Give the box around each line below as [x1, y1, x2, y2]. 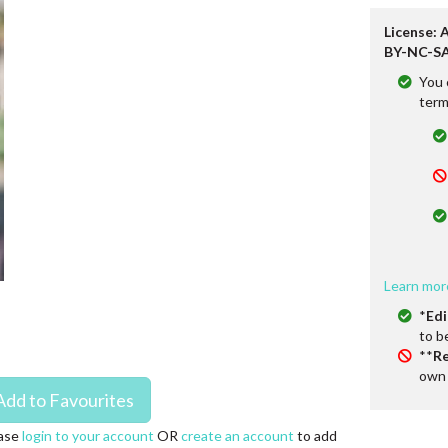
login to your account [21, 427, 154, 444]
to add [293, 427, 337, 444]
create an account [180, 427, 294, 444]
